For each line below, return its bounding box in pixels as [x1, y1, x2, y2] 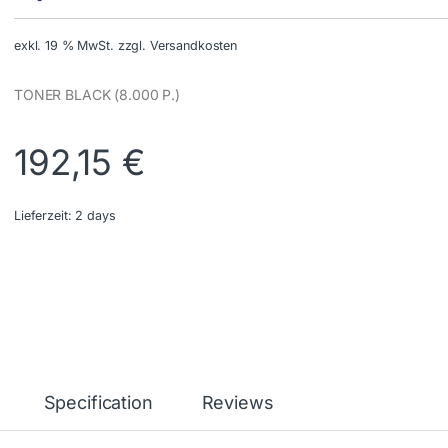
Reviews [201, 392, 274, 414]
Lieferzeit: [14, 208, 76, 224]
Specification [43, 392, 153, 414]
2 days [75, 208, 116, 224]
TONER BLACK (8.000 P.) [14, 86, 180, 104]
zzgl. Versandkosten [117, 38, 237, 54]
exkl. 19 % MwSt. [14, 38, 114, 54]
